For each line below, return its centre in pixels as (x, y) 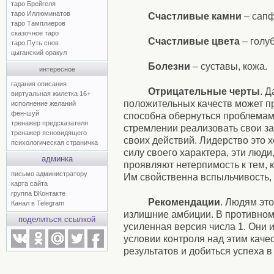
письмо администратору (49, 174)
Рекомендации (184, 202)
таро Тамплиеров (38, 23)
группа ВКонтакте (38, 193)
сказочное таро (35, 33)
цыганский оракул (39, 53)
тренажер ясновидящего (49, 133)
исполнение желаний (43, 103)
